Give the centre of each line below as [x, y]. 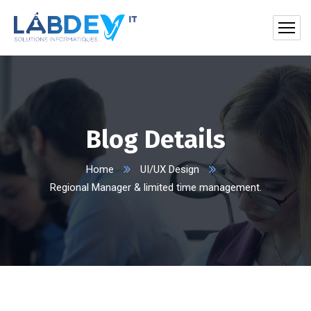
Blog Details [155, 140]
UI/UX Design [169, 169]
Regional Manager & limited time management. [155, 187]
